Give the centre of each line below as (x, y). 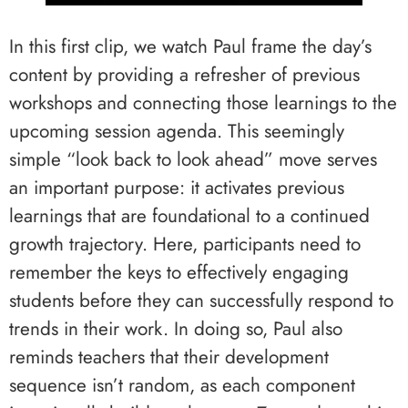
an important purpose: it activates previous (177, 187)
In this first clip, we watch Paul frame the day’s (190, 46)
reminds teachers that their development (169, 357)
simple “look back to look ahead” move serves (193, 159)
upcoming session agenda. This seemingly (177, 131)
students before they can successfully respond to (201, 300)
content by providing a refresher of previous (184, 74)
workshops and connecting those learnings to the (203, 102)
